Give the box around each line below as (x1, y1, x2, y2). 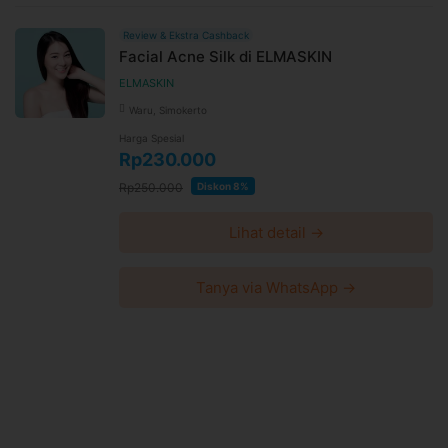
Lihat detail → (228, 222, 324, 242)
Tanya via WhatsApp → (196, 277, 356, 297)
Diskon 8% (197, 179, 249, 192)
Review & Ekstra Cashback (123, 28, 249, 41)
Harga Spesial (119, 131, 184, 144)
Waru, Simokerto (129, 103, 207, 116)
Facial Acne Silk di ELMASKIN (119, 46, 332, 66)
